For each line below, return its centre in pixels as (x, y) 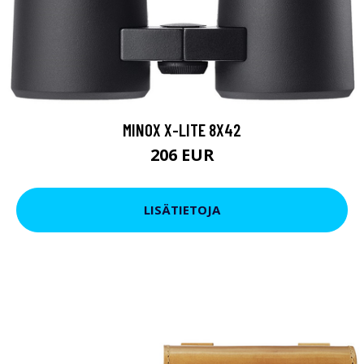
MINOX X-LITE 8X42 (182, 129)
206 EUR (182, 154)
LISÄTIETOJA (182, 210)
